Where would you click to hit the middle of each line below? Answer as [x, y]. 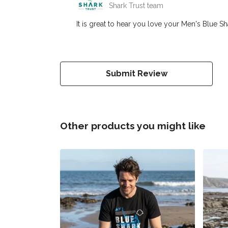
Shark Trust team [136, 6]
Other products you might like [133, 126]
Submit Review [136, 74]
